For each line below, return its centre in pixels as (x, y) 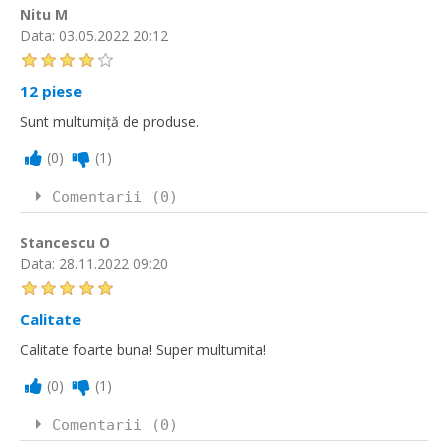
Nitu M (44, 15)
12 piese (51, 91)
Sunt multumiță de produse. (109, 121)
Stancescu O (65, 242)
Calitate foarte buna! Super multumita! (143, 349)
